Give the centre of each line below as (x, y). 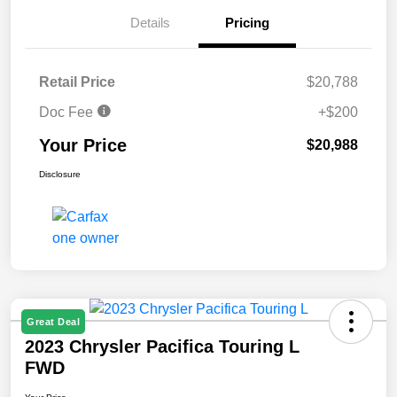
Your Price (83, 146)
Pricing (247, 23)
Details (150, 23)
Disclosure (60, 175)
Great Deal (53, 322)
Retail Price (77, 82)
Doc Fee (68, 113)
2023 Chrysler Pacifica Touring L (162, 347)
